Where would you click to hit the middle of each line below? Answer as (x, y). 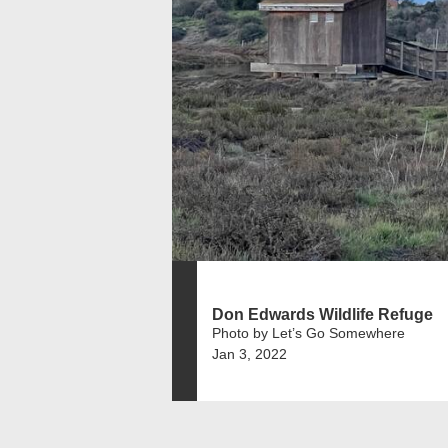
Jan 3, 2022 (249, 353)
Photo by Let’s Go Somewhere (308, 332)
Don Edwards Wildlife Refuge (322, 314)
